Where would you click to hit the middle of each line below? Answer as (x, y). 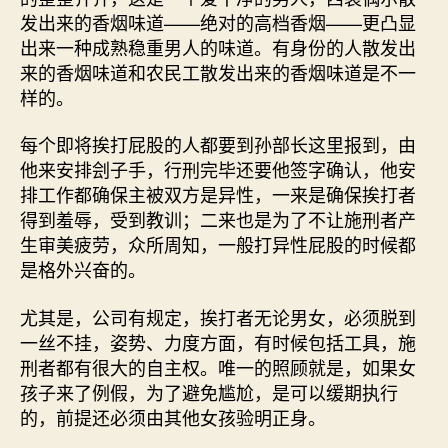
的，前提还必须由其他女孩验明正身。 (173, 416)
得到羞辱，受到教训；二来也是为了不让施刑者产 (218, 219)
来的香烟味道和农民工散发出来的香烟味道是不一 (218, 71)
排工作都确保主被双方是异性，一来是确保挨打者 (218, 194)
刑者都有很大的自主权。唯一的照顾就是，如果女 (218, 366)
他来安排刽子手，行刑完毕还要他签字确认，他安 (218, 169)
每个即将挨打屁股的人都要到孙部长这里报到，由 (218, 144)
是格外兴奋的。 (83, 269)
